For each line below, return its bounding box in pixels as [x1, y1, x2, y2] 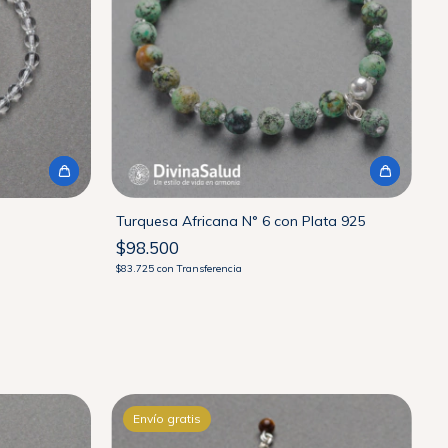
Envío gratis [133, 410, 202, 426]
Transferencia [177, 261, 243, 275]
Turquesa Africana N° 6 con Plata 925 [116, 211, 366, 230]
